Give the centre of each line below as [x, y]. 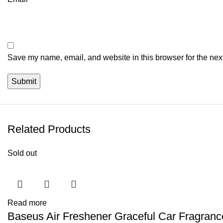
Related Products [49, 129]
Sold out [22, 153]
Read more [27, 203]
